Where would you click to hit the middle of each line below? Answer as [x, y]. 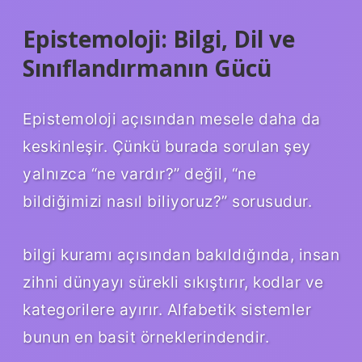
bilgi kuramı [67, 255]
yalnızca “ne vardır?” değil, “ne [139, 174]
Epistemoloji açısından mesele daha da [172, 119]
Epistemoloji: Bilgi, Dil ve [159, 38]
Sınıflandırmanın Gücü [147, 67]
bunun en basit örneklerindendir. [146, 337]
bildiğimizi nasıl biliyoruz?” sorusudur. [167, 202]
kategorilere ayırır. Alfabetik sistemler [167, 310]
